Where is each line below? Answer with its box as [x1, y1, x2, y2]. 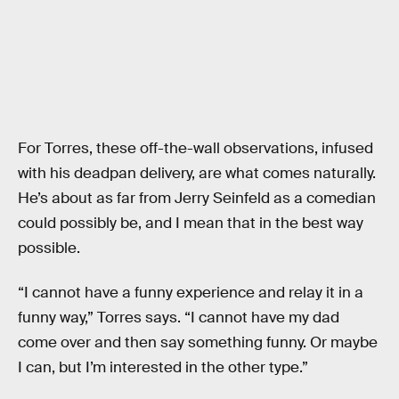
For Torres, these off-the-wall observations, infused [18, 139, 373, 159]
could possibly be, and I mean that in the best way [18, 214, 363, 233]
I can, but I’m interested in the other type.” [18, 357, 308, 377]
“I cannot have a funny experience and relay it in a [18, 282, 363, 302]
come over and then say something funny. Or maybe [18, 332, 378, 352]
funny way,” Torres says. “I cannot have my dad [18, 307, 339, 327]
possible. [18, 239, 80, 258]
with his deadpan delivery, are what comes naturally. [18, 164, 376, 183]
